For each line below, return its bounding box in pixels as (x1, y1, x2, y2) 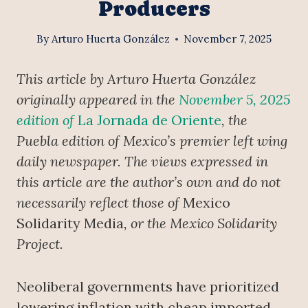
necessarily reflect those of (16, 194, 183, 212)
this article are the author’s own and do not (16, 173, 280, 191)
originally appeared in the (16, 91, 179, 109)
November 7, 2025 (183, 32, 272, 46)
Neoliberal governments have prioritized (16, 278, 279, 296)
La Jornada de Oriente (78, 111, 221, 129)
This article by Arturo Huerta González (16, 70, 256, 88)
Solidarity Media (16, 214, 124, 232)
